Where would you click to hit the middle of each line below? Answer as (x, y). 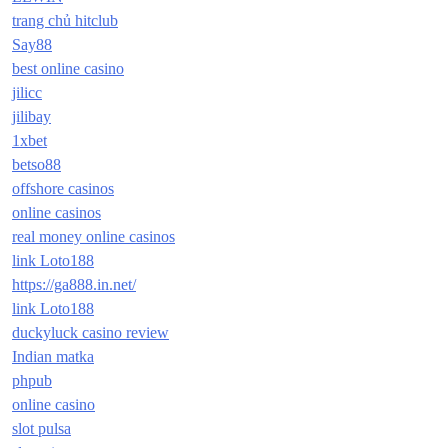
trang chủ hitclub (65, 21)
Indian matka (53, 357)
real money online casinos (93, 237)
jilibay (31, 117)
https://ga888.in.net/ (74, 285)
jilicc (27, 93)
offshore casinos (63, 189)
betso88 (36, 165)
